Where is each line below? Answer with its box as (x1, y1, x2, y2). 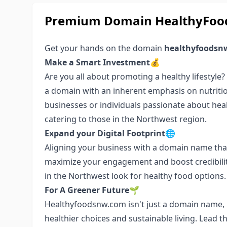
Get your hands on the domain (45, 43, 164, 54)
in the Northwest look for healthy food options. (45, 170, 226, 181)
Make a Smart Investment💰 (45, 57, 160, 68)
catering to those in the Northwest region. (45, 113, 207, 125)
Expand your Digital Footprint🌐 (45, 128, 175, 139)
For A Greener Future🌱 (45, 184, 139, 196)
